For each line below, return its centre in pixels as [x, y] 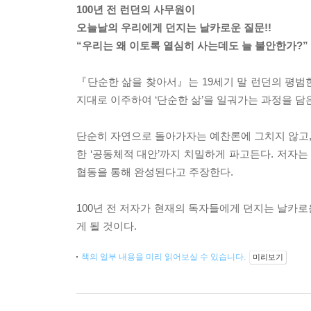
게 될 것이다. [107, 226]
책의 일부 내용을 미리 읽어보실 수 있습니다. [165, 257]
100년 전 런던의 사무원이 [136, 9]
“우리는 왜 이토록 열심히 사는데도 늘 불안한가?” [192, 45]
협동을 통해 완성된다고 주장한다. [155, 172]
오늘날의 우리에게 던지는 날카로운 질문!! [174, 27]
